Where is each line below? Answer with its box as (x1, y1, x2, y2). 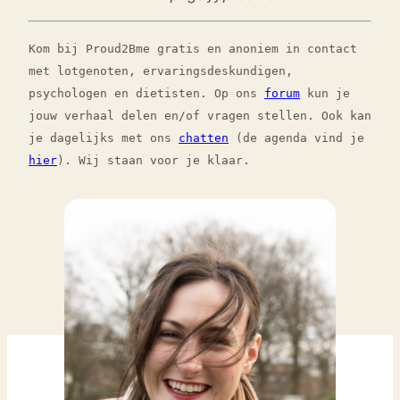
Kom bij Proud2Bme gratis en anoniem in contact (29, 42, 357, 56)
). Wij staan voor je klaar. (57, 154, 250, 168)
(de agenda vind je (229, 131, 364, 146)
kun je (300, 87, 350, 101)
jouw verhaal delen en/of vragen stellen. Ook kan (29, 109, 371, 123)
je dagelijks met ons (29, 131, 179, 146)
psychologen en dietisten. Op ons (29, 87, 264, 101)
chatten (179, 131, 229, 146)
